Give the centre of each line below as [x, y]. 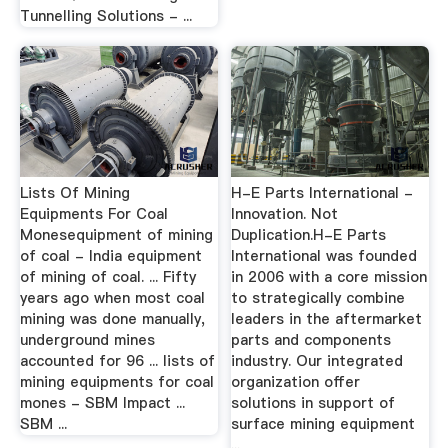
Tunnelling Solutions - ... [105, 15]
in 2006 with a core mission [329, 276]
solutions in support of [313, 402]
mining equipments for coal [116, 381]
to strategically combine [318, 297]
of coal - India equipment [110, 255]
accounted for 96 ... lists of [117, 360]
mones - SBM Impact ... [102, 402]
